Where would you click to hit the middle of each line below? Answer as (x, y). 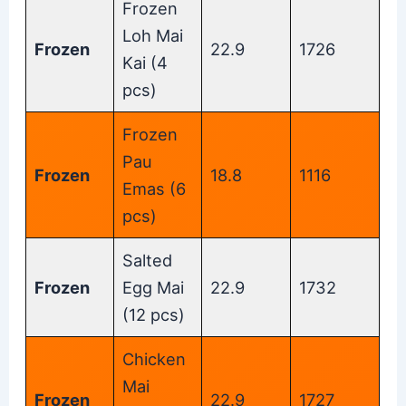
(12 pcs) (154, 314)
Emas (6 (155, 188)
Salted (148, 260)
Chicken (155, 358)
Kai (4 (145, 62)
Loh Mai (153, 35)
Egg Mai (154, 287)
